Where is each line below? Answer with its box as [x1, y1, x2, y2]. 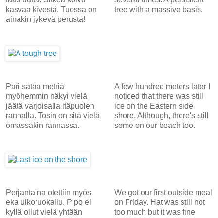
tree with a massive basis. [114, 5, 203, 14]
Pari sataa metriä [6, 82, 64, 91]
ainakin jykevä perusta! [6, 15, 85, 23]
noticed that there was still [114, 91, 203, 100]
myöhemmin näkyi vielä [6, 91, 87, 100]
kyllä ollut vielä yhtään [6, 207, 82, 216]
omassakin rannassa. [6, 121, 79, 129]
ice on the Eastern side [114, 101, 193, 110]
